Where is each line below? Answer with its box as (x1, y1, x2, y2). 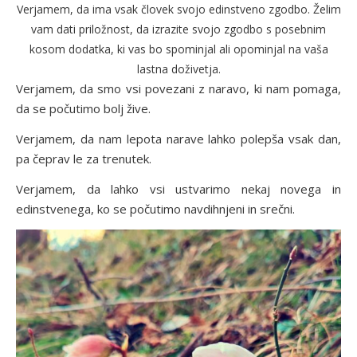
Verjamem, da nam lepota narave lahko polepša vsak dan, (16, 130, 341, 147)
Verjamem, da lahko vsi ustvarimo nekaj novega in (16, 180, 341, 197)
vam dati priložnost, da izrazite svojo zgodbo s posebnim (31, 21, 326, 37)
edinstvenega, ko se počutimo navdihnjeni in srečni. (16, 200, 295, 217)
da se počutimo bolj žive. (16, 100, 151, 116)
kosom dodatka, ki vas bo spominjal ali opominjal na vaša (29, 41, 328, 57)
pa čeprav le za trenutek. (16, 150, 151, 167)
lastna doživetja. (136, 61, 221, 76)
